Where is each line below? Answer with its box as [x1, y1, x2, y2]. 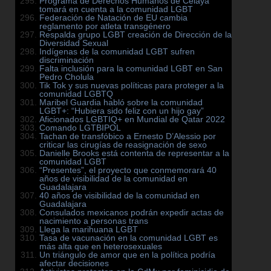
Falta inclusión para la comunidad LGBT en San [39, 64, 223, 74]
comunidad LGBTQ [39, 89, 113, 99]
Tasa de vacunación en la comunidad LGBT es [39, 233, 218, 243]
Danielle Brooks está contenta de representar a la [39, 148, 229, 158]
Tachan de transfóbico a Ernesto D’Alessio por [39, 131, 216, 142]
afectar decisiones [39, 258, 109, 269]
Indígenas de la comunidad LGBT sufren [39, 47, 195, 57]
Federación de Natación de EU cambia [39, 13, 188, 23]
